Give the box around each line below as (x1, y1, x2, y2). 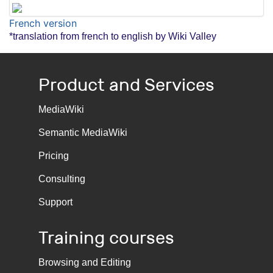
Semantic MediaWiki (38, 127, 127, 138)
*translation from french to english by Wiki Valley (9, 30, 216, 41)
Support (38, 197, 73, 208)
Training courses (38, 227, 174, 249)
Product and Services (38, 74, 214, 96)
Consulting (38, 174, 85, 185)
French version (9, 16, 77, 29)
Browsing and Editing (38, 257, 131, 268)
